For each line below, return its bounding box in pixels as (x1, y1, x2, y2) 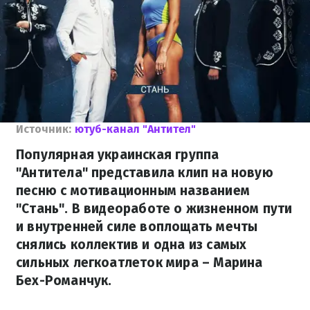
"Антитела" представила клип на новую (16, 165, 273, 181)
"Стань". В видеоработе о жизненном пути (16, 201, 293, 217)
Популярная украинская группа (16, 147, 219, 163)
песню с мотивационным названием (16, 183, 250, 199)
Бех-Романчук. (16, 273, 112, 289)
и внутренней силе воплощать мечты (16, 219, 258, 235)
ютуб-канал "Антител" (75, 122, 196, 136)
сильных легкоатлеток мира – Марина (16, 255, 263, 271)
